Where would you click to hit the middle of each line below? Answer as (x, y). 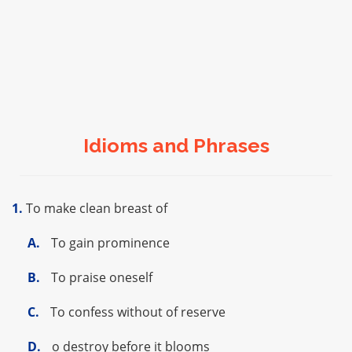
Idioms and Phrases (176, 145)
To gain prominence (109, 243)
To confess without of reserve (136, 312)
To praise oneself (100, 277)
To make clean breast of (95, 208)
